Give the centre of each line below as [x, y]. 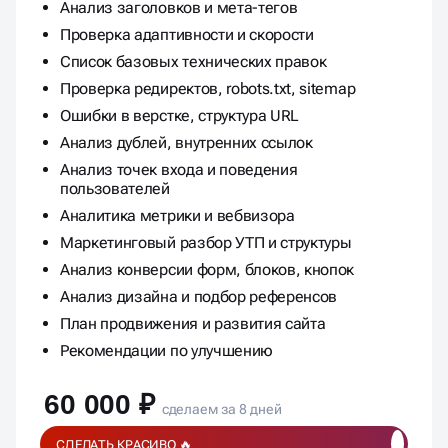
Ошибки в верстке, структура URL [180, 116]
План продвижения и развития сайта [193, 324]
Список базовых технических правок [193, 62]
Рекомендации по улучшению [166, 351]
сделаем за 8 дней [220, 409]
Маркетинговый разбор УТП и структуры [206, 243]
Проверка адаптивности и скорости [187, 35]
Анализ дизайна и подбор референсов [199, 297]
